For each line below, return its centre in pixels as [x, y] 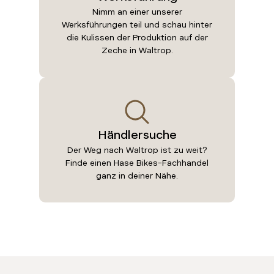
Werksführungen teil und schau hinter [137, 25]
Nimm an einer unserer [137, 12]
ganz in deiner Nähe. [137, 176]
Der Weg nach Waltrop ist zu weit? [137, 150]
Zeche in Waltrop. [137, 51]
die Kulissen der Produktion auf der [137, 38]
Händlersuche [137, 135]
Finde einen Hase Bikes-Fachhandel [137, 163]
